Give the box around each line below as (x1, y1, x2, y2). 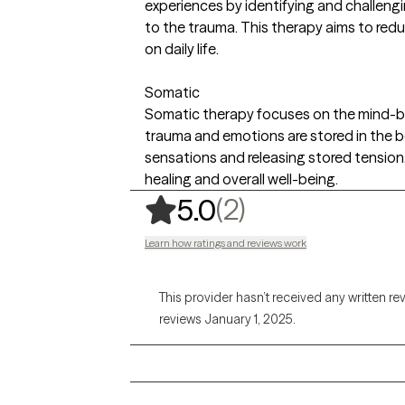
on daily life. (145, 40, 219, 58)
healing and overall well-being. (145, 170, 338, 188)
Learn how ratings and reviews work (145, 236, 306, 250)
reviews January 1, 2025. (159, 311, 296, 327)
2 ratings (254, 191, 359, 226)
